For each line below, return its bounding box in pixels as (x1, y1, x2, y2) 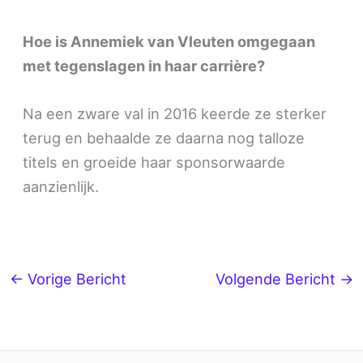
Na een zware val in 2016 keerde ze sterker (23, 105, 327, 123)
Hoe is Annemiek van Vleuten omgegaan (23, 32, 316, 51)
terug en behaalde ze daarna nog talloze (23, 129, 305, 147)
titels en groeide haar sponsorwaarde (23, 153, 286, 172)
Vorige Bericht (23, 270, 126, 288)
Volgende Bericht (216, 270, 340, 288)
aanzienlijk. (23, 177, 100, 196)
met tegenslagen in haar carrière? (23, 57, 266, 75)
